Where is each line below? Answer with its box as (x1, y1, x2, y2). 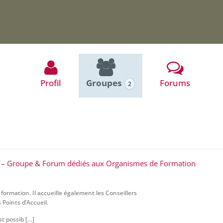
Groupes (86, 77, 123, 89)
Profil (40, 77, 61, 89)
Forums (160, 77, 190, 89)
